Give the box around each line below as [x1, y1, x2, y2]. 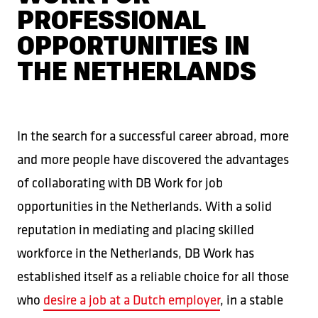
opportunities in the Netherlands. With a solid [17, 197, 272, 216]
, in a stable [220, 290, 283, 309]
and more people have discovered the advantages [17, 150, 289, 169]
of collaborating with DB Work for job [17, 173, 223, 192]
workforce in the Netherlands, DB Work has [17, 243, 254, 263]
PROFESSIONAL [17, 6, 206, 35]
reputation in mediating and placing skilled [17, 220, 254, 239]
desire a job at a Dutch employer [43, 290, 220, 309]
